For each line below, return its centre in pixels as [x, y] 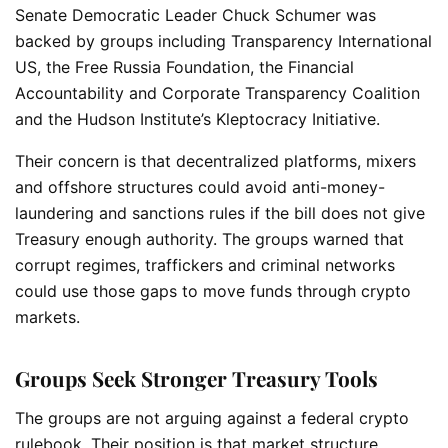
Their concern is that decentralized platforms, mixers [215, 160]
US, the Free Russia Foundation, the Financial [184, 66]
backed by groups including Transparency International [223, 40]
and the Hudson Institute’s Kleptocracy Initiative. [197, 118]
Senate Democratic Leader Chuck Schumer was [195, 14]
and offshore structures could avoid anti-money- [200, 186]
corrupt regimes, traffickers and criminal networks [205, 264]
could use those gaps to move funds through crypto [213, 290]
